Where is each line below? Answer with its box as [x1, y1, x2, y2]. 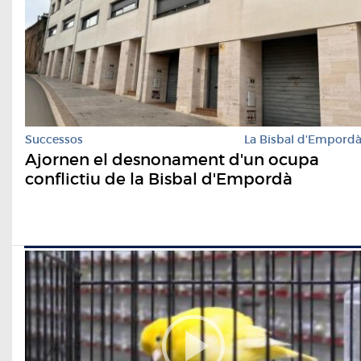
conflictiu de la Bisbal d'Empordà [25, 169, 293, 189]
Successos [25, 132, 83, 147]
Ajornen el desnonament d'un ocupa [25, 150, 319, 170]
